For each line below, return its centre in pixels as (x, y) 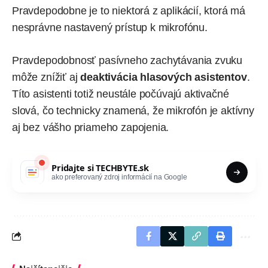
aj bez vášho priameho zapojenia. (91, 127)
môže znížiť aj (46, 77)
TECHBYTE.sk (122, 168)
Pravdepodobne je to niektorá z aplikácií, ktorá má (129, 10)
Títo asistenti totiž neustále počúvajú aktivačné (121, 94)
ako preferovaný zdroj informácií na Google (119, 177)
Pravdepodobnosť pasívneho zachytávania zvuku (127, 60)
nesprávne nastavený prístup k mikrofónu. (110, 27)
